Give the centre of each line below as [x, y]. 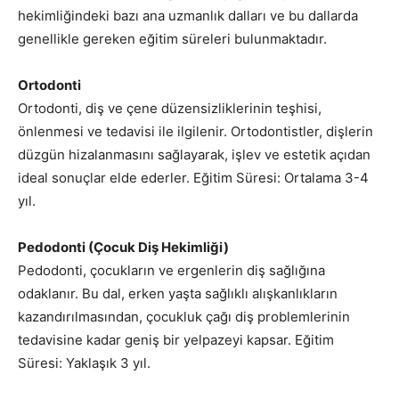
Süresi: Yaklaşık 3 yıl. [84, 363]
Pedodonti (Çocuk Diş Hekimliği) [123, 248]
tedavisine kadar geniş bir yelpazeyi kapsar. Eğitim [176, 340]
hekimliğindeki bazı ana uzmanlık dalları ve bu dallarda [188, 16]
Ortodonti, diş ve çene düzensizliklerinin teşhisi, [170, 109]
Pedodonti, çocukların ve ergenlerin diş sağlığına [171, 271]
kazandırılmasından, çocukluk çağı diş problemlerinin [184, 317]
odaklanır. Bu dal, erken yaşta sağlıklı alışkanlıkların [178, 294]
